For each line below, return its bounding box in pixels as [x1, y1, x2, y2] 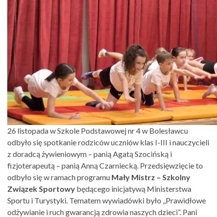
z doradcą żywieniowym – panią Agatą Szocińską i [7, 149, 172, 158]
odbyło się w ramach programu [7, 172, 111, 182]
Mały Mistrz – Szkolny [111, 172, 190, 182]
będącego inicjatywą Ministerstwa [77, 184, 191, 193]
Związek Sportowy [7, 184, 77, 193]
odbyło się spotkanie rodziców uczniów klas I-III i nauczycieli [7, 138, 209, 147]
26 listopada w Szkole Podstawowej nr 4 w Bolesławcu [7, 126, 188, 135]
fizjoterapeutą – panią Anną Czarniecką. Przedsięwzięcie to [7, 161, 203, 170]
